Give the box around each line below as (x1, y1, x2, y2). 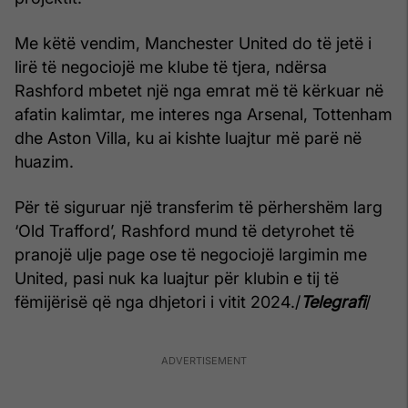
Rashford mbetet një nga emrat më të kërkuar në (15, 81, 383, 101)
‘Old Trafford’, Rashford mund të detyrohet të (15, 221, 354, 241)
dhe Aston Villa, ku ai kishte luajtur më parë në (15, 128, 362, 148)
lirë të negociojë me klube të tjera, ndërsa (15, 57, 327, 77)
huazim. (15, 152, 74, 172)
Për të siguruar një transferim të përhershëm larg (15, 198, 382, 218)
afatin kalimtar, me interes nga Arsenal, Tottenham (15, 105, 393, 125)
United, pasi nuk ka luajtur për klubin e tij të (15, 269, 339, 289)
